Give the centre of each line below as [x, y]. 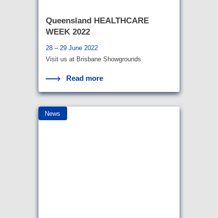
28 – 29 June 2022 [72, 48]
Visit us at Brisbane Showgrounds [93, 59]
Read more [85, 78]
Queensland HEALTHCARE [97, 21]
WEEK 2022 [68, 32]
